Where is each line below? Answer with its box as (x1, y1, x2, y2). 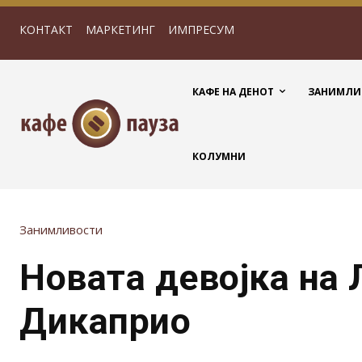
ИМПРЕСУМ (168, 22, 234, 37)
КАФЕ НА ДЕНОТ (192, 85, 274, 99)
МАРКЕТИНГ (86, 22, 155, 37)
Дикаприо (19, 300, 191, 343)
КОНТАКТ (19, 22, 73, 37)
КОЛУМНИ (192, 149, 246, 163)
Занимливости (19, 221, 103, 238)
